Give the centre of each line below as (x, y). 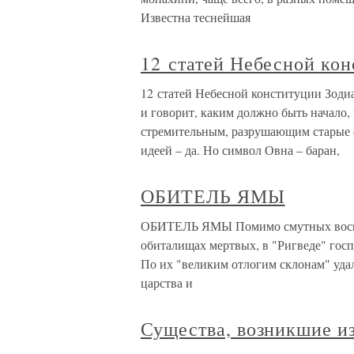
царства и (167, 282)
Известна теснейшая (196, 17)
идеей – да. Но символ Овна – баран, (240, 150)
